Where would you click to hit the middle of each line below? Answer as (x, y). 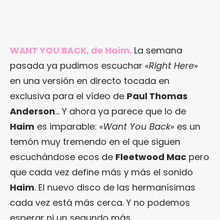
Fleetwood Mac (151, 157)
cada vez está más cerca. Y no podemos (100, 203)
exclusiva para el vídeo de (68, 96)
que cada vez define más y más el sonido (101, 172)
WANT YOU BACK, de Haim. (71, 50)
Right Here (171, 66)
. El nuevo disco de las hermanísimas (115, 187)
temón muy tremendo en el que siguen (95, 142)
